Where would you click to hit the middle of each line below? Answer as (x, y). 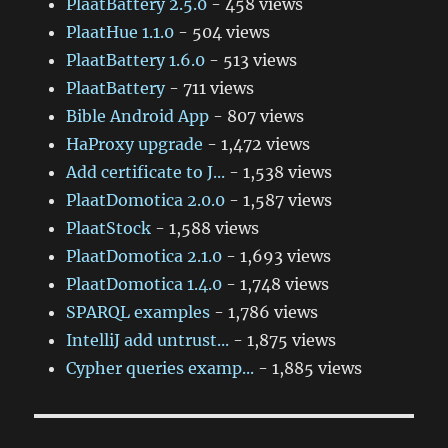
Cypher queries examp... (160, 368)
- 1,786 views (264, 312)
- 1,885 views (308, 368)
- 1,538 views (279, 172)
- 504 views (222, 32)
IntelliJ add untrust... (148, 340)
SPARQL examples (138, 312)
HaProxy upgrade (135, 144)
